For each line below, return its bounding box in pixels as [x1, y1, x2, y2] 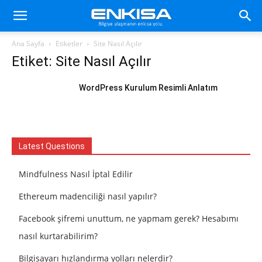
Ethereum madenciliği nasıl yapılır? [19, 191, 157, 202]
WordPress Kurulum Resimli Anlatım [79, 83, 218, 92]
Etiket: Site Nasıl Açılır [12, 53, 151, 70]
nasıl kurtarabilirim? [19, 230, 98, 242]
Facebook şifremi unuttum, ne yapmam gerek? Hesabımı [19, 213, 239, 224]
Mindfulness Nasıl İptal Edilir [19, 168, 133, 180]
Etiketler [56, 39, 82, 49]
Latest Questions [19, 142, 85, 151]
